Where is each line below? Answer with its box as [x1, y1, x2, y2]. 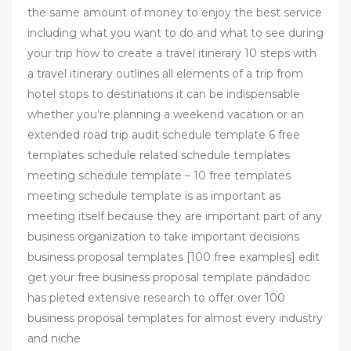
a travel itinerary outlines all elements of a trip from [27, 67, 303, 81]
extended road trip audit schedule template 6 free [27, 128, 300, 143]
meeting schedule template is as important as [27, 189, 280, 204]
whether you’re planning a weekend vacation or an [27, 107, 304, 122]
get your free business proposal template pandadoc [27, 270, 310, 285]
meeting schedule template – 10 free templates [27, 168, 291, 183]
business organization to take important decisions [27, 230, 299, 244]
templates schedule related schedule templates [27, 148, 290, 163]
